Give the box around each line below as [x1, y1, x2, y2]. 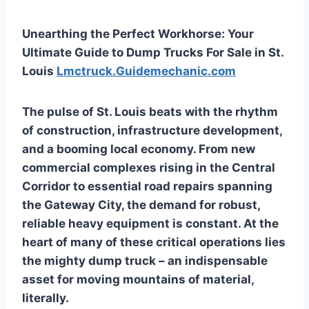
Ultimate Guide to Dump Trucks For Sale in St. [22, 45, 283, 59]
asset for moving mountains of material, [22, 272, 254, 286]
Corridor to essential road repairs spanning [22, 179, 272, 193]
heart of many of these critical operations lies [22, 235, 286, 249]
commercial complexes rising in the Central [22, 160, 275, 175]
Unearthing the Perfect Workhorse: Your [22, 26, 254, 41]
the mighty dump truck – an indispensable [22, 253, 268, 268]
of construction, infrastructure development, [22, 123, 282, 137]
